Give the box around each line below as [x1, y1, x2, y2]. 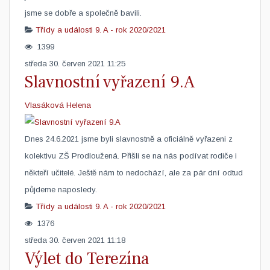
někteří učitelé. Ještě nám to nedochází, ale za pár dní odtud [25, 168, 243, 177]
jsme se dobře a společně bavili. [25, 8, 142, 17]
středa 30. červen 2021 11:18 [25, 236, 125, 245]
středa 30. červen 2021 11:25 [25, 59, 125, 68]
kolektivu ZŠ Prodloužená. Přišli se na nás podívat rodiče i [25, 151, 237, 160]
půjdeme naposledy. [25, 185, 97, 194]
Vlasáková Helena [25, 101, 91, 110]
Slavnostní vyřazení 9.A [25, 71, 195, 93]
